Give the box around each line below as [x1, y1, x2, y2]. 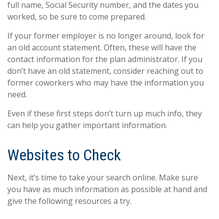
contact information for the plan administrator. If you [7, 53, 202, 65]
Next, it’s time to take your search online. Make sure [7, 172, 198, 183]
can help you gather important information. [7, 119, 167, 131]
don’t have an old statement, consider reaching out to [7, 65, 203, 76]
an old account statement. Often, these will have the [7, 42, 197, 53]
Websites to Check [7, 145, 121, 164]
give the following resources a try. [7, 195, 131, 206]
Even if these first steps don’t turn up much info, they [7, 108, 202, 119]
